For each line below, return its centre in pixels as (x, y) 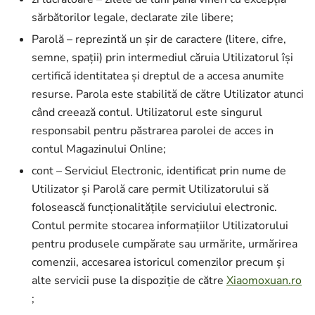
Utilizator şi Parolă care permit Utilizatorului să (150, 189)
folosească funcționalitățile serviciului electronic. (154, 207)
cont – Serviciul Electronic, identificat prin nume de (159, 171)
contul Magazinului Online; (99, 149)
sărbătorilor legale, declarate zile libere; (133, 18)
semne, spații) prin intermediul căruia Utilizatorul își (162, 58)
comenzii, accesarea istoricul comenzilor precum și (158, 262)
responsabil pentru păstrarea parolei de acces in (153, 131)
